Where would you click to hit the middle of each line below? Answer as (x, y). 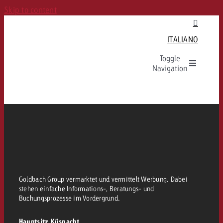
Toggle (170, 58)
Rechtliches (201, 128)
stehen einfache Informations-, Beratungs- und (86, 188)
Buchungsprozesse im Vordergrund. (69, 198)
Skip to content (30, 10)
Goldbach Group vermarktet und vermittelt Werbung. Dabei (103, 179)
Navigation (170, 68)
